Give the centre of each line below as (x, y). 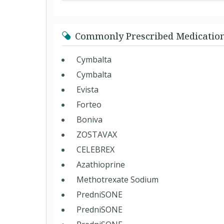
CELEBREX (95, 149)
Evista (87, 89)
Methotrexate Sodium (117, 179)
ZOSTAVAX (97, 134)
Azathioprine (101, 164)
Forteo (89, 104)
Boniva (89, 119)
